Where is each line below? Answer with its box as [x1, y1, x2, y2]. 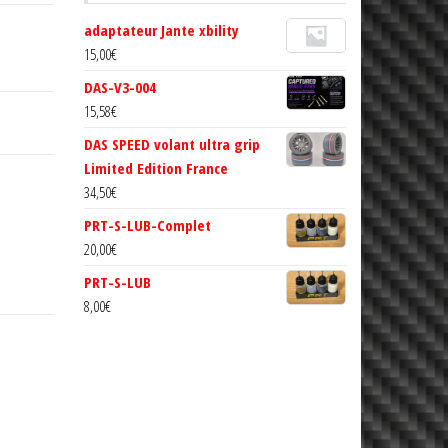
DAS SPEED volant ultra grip [83, 133, 260, 154]
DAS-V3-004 [83, 76, 156, 97]
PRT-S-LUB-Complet [83, 214, 211, 235]
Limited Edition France [83, 157, 228, 178]
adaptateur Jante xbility [83, 19, 239, 40]
